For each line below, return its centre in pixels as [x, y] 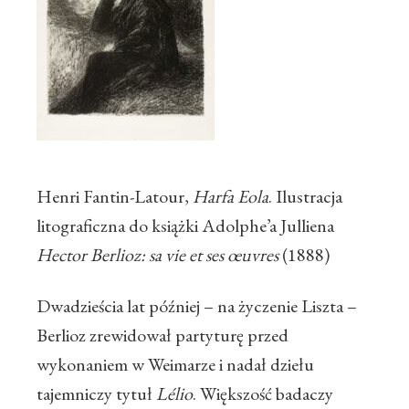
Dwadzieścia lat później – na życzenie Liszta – [197, 306]
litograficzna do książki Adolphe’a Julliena [185, 226]
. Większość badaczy [263, 394]
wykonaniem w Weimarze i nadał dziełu [175, 365]
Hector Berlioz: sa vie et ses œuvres [159, 255]
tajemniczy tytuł [96, 394]
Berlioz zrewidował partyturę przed [163, 336]
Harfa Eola [231, 197]
